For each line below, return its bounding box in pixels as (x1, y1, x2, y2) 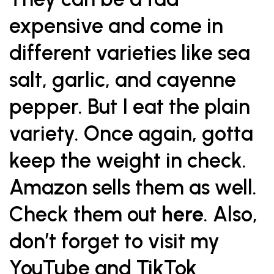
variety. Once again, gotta (9, 121, 253, 146)
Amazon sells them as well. (9, 175, 257, 200)
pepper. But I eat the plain (9, 94, 250, 119)
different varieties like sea (9, 40, 250, 65)
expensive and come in (9, 13, 223, 39)
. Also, (204, 202, 257, 227)
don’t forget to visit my (9, 229, 220, 254)
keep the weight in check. (9, 148, 246, 173)
